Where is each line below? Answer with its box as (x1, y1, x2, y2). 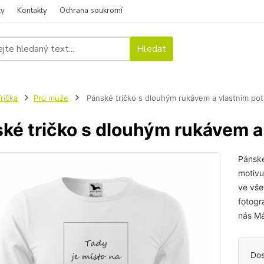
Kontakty (17, 5, 47, 16)
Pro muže (33, 93, 68, 103)
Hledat (136, 42, 166, 55)
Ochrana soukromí (60, 5, 123, 16)
